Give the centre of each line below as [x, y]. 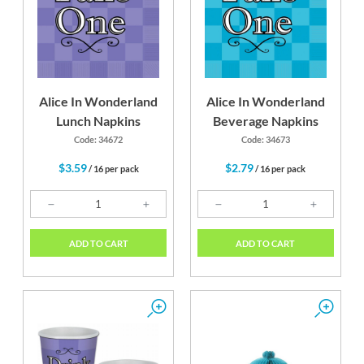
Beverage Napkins [265, 121]
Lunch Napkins [99, 121]
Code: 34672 [99, 140]
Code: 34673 [265, 140]
